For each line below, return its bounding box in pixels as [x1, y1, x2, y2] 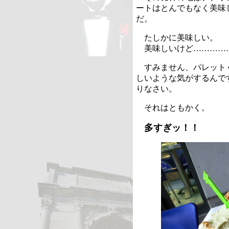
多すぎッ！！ [144, 123, 199, 133]
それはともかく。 [136, 103, 210, 112]
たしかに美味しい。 [136, 33, 218, 42]
